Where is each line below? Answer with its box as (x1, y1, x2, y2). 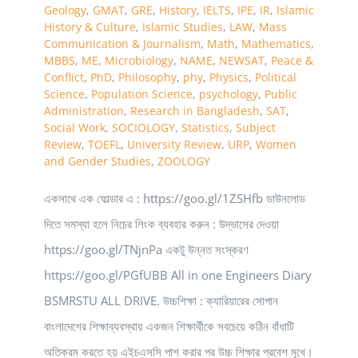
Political (255, 69, 296, 85)
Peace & (271, 52, 313, 68)
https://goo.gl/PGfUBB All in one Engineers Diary (44, 266, 312, 283)
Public (265, 86, 297, 101)
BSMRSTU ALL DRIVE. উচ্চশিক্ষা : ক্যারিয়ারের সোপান (44, 292, 278, 308)
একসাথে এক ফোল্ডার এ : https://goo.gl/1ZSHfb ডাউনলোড (44, 189, 305, 206)
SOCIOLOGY (112, 119, 175, 135)
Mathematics (241, 35, 311, 51)
